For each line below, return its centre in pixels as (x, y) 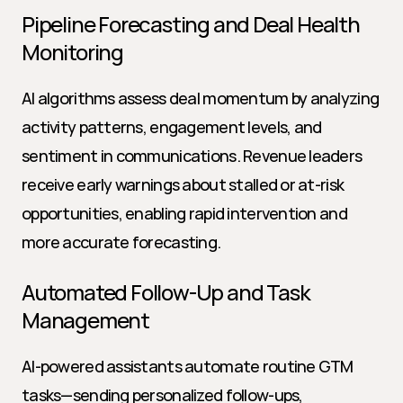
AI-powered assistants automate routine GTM (188, 366)
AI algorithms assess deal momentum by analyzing (201, 98)
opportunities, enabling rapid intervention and (184, 213)
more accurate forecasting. (121, 242)
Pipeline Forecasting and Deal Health (191, 24)
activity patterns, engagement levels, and (172, 127)
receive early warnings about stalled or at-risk (183, 184)
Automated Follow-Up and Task (166, 292)
